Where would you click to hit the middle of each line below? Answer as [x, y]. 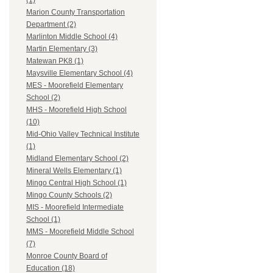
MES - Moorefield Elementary [75, 86]
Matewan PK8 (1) [55, 61]
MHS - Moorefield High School [76, 110]
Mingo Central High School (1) [76, 183]
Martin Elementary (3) [62, 49]
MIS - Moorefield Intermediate [75, 207]
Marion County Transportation [76, 12]
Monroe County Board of [67, 256]
